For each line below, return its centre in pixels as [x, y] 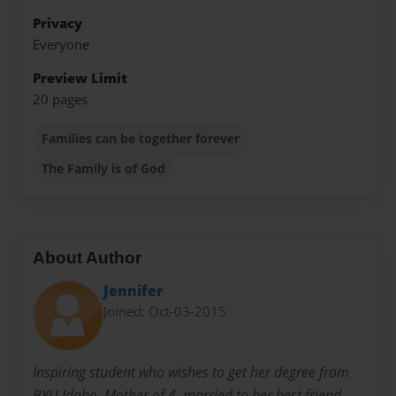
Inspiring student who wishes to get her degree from [191, 373]
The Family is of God [104, 168]
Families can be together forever [141, 138]
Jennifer [133, 290]
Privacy [57, 23]
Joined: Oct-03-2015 [165, 311]
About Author [87, 258]
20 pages [60, 99]
